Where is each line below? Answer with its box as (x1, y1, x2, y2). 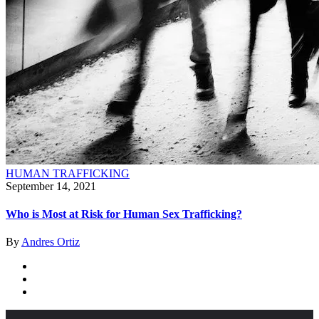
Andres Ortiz (21, 236, 80, 249)
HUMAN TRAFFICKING (6, 167, 130, 179)
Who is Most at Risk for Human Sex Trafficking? (6, 208, 242, 221)
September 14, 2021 (6, 179, 96, 192)
